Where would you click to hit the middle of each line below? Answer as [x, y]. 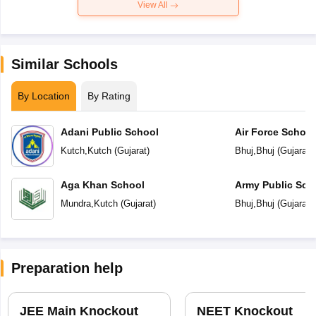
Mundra [75, 203]
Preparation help [67, 268]
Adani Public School [109, 132]
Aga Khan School [102, 184]
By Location [43, 96]
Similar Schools [64, 64]
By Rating [109, 96]
